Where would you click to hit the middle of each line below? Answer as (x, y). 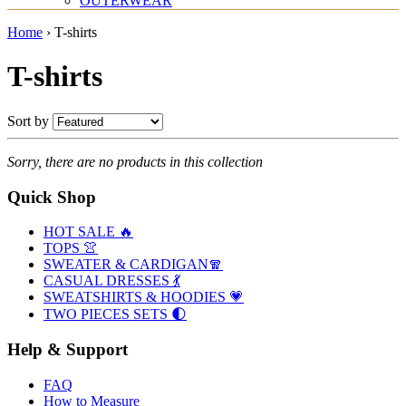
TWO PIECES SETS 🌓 (115, 314)
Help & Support (68, 350)
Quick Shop (52, 197)
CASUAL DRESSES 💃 (112, 281)
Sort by (28, 121)
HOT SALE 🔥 (88, 232)
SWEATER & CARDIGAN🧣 (133, 265)
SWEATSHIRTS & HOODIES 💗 (144, 297)
